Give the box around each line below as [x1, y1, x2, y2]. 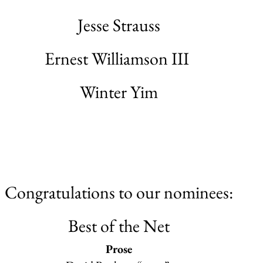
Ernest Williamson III [45, 47, 193, 70]
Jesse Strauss [77, 14, 160, 36]
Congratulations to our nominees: [4, 181, 233, 204]
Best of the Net [68, 214, 170, 237]
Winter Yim [79, 80, 158, 103]
